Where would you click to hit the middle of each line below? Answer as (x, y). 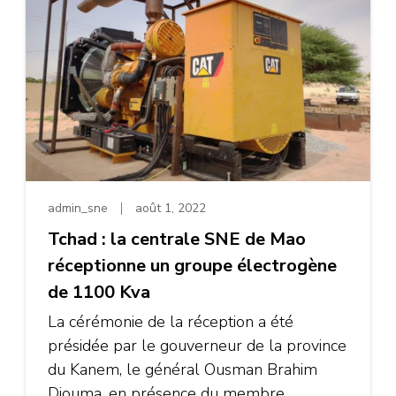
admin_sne (78, 209)
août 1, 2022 (171, 209)
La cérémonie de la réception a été (171, 321)
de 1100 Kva (99, 292)
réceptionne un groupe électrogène (192, 265)
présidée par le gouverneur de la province (197, 345)
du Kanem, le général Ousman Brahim (183, 369)
